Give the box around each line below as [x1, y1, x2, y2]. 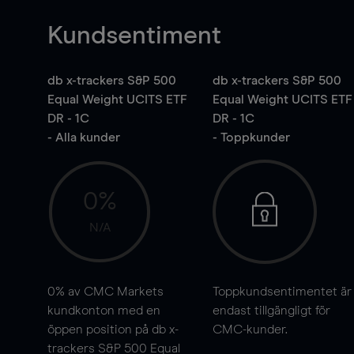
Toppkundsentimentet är [212, 285, 352, 298]
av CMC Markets [65, 285, 164, 298]
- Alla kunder [47, 131, 120, 144]
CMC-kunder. [212, 323, 288, 336]
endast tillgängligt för [212, 304, 330, 317]
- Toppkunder [212, 131, 290, 144]
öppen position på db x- [47, 323, 179, 336]
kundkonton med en [47, 304, 160, 317]
